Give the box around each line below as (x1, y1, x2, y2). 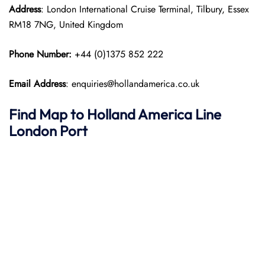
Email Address (9, 77, 66, 91)
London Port (9, 122, 88, 140)
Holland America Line (87, 105, 221, 123)
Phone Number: (9, 47, 75, 61)
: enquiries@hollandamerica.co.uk (66, 77, 199, 91)
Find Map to (9, 105, 87, 123)
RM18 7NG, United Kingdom (9, 18, 123, 31)
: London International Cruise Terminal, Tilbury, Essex (41, 2, 249, 16)
